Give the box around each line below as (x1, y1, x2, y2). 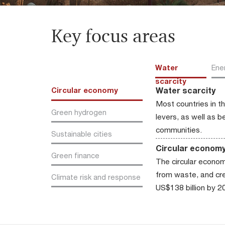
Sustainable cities (51, 130, 112, 138)
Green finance (51, 151, 99, 160)
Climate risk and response (51, 173, 141, 181)
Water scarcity (156, 85, 215, 95)
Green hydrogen (51, 108, 106, 117)
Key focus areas (51, 24, 175, 47)
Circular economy (51, 86, 118, 94)
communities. (156, 125, 202, 134)
